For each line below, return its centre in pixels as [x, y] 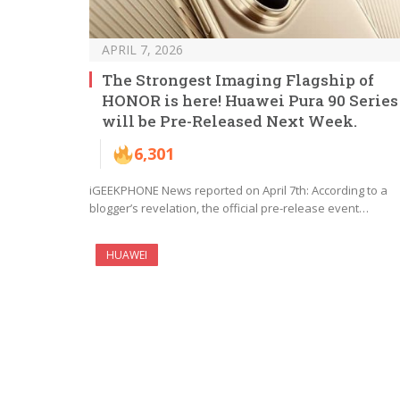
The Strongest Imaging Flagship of [238, 80]
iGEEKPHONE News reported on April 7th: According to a [238, 191]
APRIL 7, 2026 [142, 50]
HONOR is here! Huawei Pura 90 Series [250, 101]
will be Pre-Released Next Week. [229, 121]
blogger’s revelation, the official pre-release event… [229, 208]
